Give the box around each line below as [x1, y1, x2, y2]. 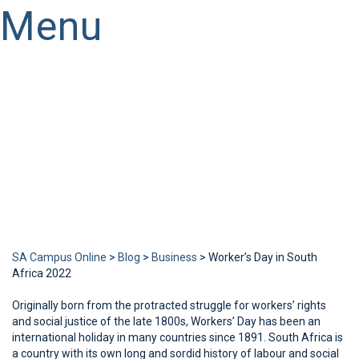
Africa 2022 [12, 267, 71, 280]
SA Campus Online [12, 251, 107, 264]
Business [151, 251, 197, 264]
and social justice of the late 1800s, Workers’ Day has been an [12, 315, 321, 328]
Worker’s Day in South [208, 251, 317, 264]
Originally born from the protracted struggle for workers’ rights [12, 299, 326, 312]
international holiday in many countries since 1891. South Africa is [12, 331, 343, 344]
